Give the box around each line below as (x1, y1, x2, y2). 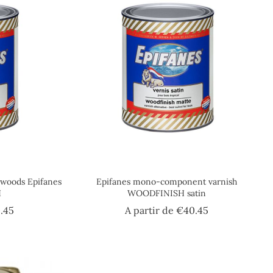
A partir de (124, 204, 176, 217)
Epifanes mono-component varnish (96, 176, 237, 188)
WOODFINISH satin (127, 188, 206, 199)
